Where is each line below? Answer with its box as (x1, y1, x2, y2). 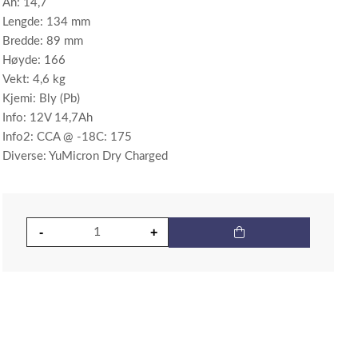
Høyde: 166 (2, 54, 66, 66)
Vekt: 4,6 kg (2, 74, 66, 86)
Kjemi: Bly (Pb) (2, 93, 81, 105)
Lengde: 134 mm (2, 16, 91, 28)
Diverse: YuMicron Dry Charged (2, 150, 169, 162)
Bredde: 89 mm (2, 35, 84, 47)
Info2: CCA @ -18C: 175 (2, 131, 133, 143)
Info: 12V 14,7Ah (2, 112, 93, 124)
